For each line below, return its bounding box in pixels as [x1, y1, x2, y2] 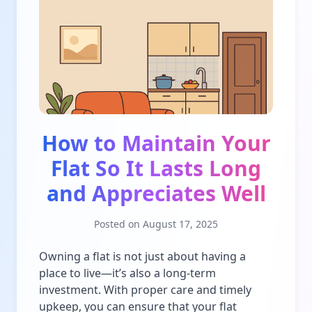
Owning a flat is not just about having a [39, 248, 246, 264]
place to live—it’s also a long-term [39, 265, 216, 281]
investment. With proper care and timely [39, 281, 251, 297]
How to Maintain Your [41, 128, 271, 157]
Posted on [94, 217, 140, 231]
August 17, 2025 [143, 217, 218, 231]
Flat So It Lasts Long [51, 153, 261, 182]
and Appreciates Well [46, 178, 266, 208]
